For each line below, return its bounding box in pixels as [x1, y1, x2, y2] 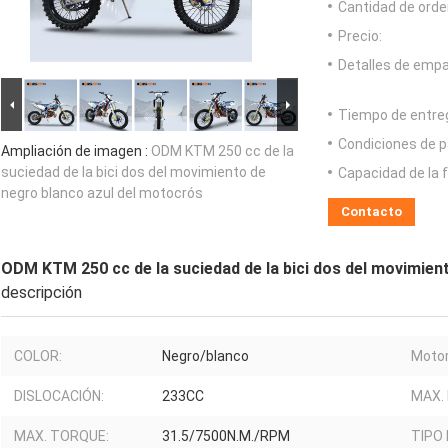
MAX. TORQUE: [14, 428, 109, 445]
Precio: [338, 28, 382, 45]
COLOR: [14, 348, 62, 365]
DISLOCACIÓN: [14, 388, 104, 405]
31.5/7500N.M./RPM [162, 428, 290, 445]
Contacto [341, 204, 402, 220]
